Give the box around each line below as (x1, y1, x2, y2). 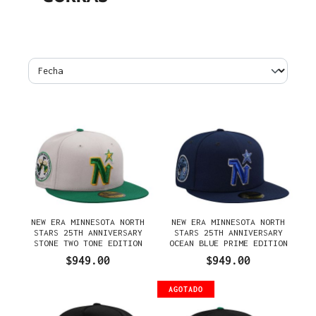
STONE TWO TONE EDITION (33, 237, 142, 248)
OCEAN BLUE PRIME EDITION (169, 237, 288, 248)
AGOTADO (169, 284, 203, 293)
